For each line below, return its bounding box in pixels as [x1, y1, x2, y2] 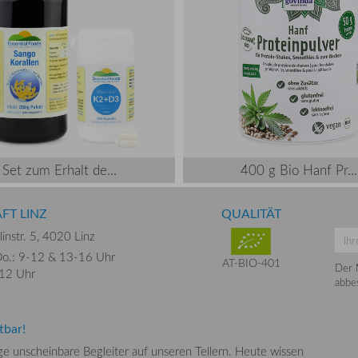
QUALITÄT [221, 205, 281, 223]
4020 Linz [42, 228, 95, 245]
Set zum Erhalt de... [2, 161, 117, 180]
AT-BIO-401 [221, 254, 280, 270]
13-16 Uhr [59, 249, 115, 265]
